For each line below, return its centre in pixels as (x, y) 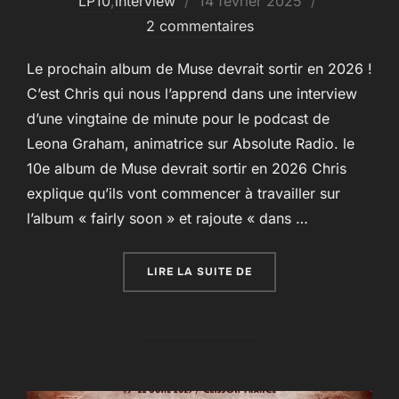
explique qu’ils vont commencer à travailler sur (183, 193)
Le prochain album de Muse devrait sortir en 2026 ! (199, 68)
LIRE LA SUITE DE (199, 271)
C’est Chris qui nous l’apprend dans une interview (192, 93)
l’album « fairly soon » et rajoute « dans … (167, 218)
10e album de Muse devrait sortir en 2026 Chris (187, 168)
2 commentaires (199, 25)
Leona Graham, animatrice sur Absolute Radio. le (191, 143)
